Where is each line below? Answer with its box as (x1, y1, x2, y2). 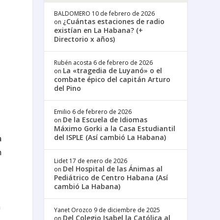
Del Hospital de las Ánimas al (63, 164, 163, 173)
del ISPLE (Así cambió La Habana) (54, 132, 166, 142)
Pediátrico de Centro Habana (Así (54, 172, 168, 182)
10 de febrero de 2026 (92, 9, 155, 18)
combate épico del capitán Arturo (54, 74, 171, 84)
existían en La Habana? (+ (54, 25, 143, 35)
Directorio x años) (54, 34, 115, 44)
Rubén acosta (54, 58, 92, 67)
